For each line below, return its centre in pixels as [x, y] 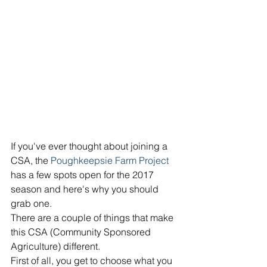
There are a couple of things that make [93, 218]
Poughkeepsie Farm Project [110, 160]
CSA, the [31, 160]
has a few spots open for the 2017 [83, 175]
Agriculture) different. [57, 246]
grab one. [32, 203]
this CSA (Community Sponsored [82, 232]
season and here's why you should [86, 189]
